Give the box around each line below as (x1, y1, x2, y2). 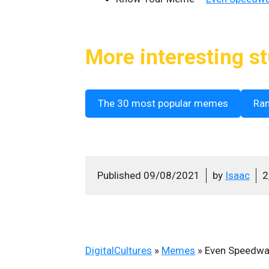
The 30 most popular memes (98, 97, 228, 109)
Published (97, 169, 144, 181)
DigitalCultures (85, 244, 152, 256)
